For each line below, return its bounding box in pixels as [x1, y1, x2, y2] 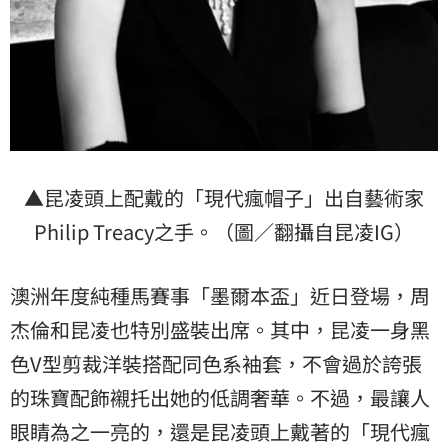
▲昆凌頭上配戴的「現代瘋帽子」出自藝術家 [24, 183, 424, 213]
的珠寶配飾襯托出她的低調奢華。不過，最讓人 [10, 383, 430, 413]
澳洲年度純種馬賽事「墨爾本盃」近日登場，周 [10, 281, 430, 311]
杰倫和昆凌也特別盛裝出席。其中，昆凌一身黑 [10, 315, 430, 345]
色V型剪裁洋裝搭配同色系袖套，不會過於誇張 [10, 349, 422, 379]
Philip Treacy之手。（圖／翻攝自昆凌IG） [34, 217, 414, 247]
